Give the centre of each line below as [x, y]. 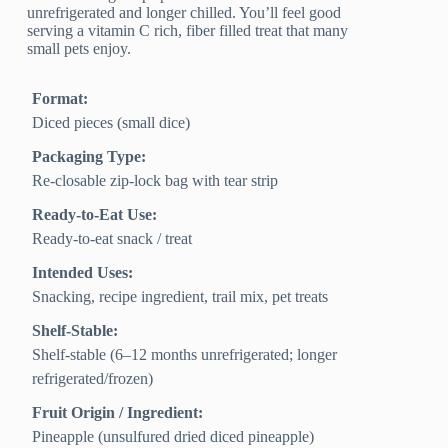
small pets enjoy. [79, 49]
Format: [60, 99]
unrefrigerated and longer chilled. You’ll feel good [184, 13]
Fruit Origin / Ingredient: [118, 413]
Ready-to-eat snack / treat [112, 239]
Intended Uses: [83, 273]
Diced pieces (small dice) [111, 123]
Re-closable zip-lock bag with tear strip [155, 181]
